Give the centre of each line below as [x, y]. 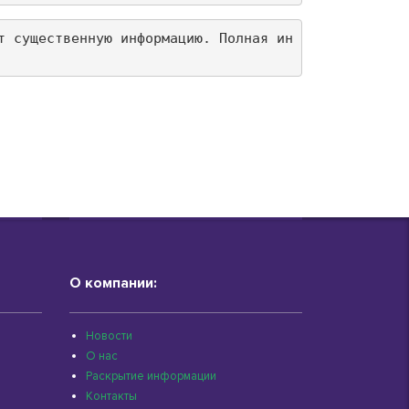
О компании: [113, 283]
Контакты [111, 396]
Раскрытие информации [151, 376]
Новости [109, 336]
